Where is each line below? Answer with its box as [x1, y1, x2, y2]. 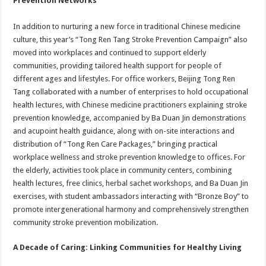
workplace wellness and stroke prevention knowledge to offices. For [13, 153, 246, 161]
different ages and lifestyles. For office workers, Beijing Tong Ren [13, 74, 236, 83]
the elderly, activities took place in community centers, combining [13, 166, 233, 175]
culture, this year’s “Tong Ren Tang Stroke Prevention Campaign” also [13, 35, 248, 44]
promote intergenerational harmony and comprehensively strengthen [13, 205, 249, 214]
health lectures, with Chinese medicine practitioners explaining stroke [13, 100, 248, 109]
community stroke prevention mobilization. [13, 218, 159, 227]
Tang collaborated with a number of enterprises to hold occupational [13, 87, 249, 96]
